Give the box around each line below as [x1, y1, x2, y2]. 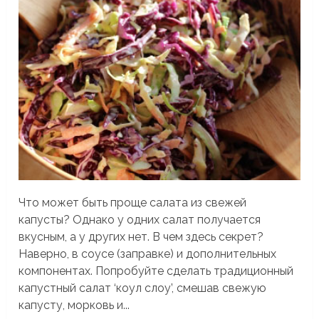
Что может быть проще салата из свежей [19, 196, 247, 210]
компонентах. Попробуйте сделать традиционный [19, 264, 294, 278]
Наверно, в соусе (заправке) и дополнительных [19, 247, 277, 261]
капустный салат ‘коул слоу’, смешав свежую [19, 281, 267, 296]
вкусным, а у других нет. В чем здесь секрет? [19, 230, 264, 244]
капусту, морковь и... [19, 298, 130, 313]
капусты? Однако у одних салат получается [19, 213, 261, 227]
